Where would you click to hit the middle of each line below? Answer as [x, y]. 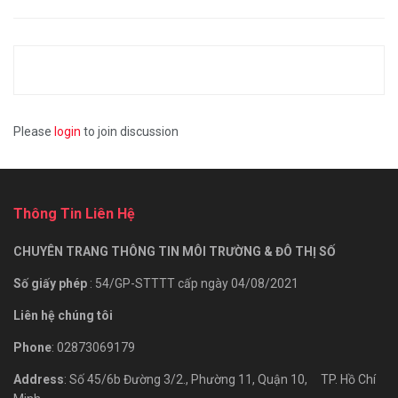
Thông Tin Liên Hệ [74, 213]
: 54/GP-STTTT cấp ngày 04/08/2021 [194, 283]
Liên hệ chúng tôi [64, 315]
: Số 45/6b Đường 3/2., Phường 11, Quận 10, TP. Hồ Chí [220, 379]
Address [39, 379]
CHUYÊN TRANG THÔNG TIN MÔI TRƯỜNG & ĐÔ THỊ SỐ [175, 251]
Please [34, 131]
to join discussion [130, 131]
